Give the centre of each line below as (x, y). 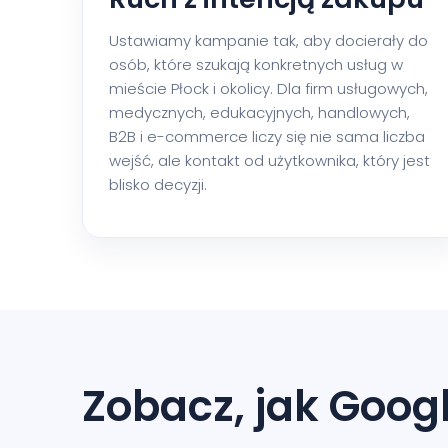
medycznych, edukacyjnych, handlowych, (259, 112)
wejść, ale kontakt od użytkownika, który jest (269, 160)
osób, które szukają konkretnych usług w (256, 64)
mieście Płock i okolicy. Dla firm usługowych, (268, 88)
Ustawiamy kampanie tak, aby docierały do (268, 40)
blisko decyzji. (158, 184)
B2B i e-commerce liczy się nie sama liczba (267, 136)
